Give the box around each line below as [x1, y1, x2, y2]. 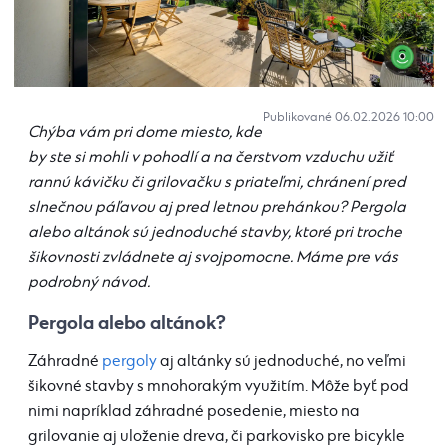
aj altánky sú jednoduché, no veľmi [157, 352, 406, 372]
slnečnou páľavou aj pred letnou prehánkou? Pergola [28, 198, 406, 218]
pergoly [102, 352, 157, 372]
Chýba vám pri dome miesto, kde [28, 123, 262, 143]
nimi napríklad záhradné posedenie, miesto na [28, 402, 360, 422]
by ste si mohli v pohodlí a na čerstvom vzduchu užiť [28, 148, 393, 168]
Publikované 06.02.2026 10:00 [263, 110, 434, 126]
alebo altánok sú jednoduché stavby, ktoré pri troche [28, 223, 402, 243]
